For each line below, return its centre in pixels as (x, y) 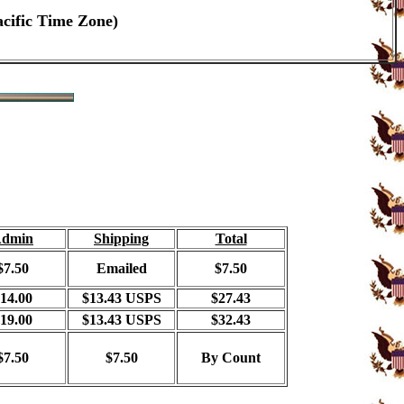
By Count (231, 358)
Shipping (121, 239)
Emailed (121, 268)
